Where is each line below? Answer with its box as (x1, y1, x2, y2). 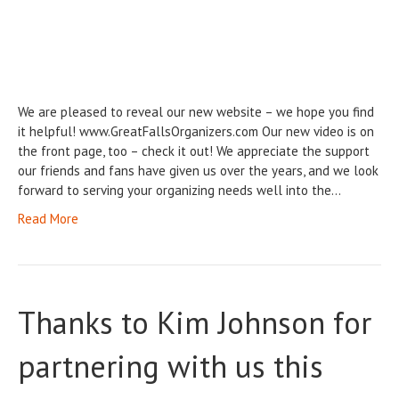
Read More (18, 210, 78, 228)
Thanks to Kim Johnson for (18, 302, 371, 344)
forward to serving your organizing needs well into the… (18, 182, 341, 199)
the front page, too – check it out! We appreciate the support (18, 142, 370, 160)
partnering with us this (18, 346, 323, 387)
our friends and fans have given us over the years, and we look (18, 162, 379, 180)
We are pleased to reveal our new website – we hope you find (18, 103, 374, 121)
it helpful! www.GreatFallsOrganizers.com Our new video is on (18, 123, 374, 141)
